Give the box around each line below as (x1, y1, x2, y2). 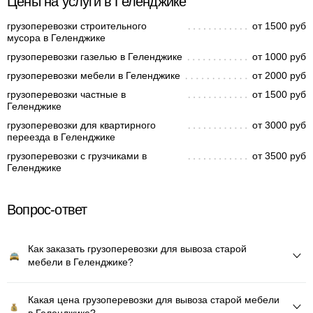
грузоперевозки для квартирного (7, 119, 156, 131)
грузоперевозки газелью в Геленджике (7, 51, 182, 62)
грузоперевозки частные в (7, 89, 126, 100)
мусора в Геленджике (7, 32, 105, 43)
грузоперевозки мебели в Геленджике (7, 70, 180, 81)
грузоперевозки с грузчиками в (7, 150, 147, 161)
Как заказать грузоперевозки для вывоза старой (28, 243, 247, 254)
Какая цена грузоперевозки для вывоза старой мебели (28, 294, 279, 305)
